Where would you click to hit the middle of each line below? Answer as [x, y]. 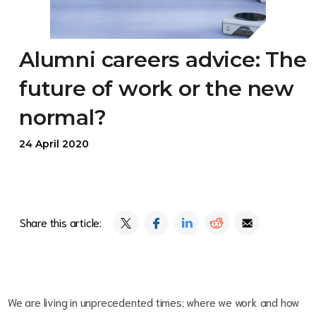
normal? [63, 118]
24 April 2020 [54, 144]
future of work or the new [157, 89]
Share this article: [61, 222]
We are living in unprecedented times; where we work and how [154, 302]
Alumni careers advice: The [163, 60]
